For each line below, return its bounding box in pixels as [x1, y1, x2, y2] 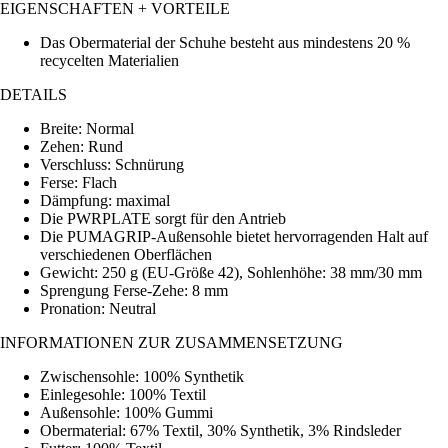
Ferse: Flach [40, 173, 117, 191]
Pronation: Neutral [40, 299, 156, 317]
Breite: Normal [40, 119, 134, 137]
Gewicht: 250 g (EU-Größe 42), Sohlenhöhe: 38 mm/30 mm [40, 263, 422, 281]
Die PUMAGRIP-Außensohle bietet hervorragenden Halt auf [40, 227, 428, 245]
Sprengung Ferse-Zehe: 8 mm [40, 281, 228, 299]
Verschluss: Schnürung [40, 155, 184, 173]
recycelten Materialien [40, 51, 179, 69]
